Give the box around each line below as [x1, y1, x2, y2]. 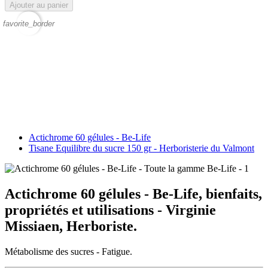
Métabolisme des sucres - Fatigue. [5, 246, 132, 257]
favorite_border [3, 19, 54, 29]
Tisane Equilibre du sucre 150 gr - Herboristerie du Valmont [29, 142, 254, 153]
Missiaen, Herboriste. [5, 218, 137, 234]
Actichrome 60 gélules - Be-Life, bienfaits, [5, 185, 262, 202]
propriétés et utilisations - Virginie [5, 202, 216, 218]
